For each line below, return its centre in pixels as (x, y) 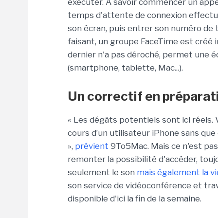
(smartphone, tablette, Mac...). (125, 68)
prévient (92, 146)
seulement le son (102, 172)
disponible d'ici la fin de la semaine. (135, 199)
